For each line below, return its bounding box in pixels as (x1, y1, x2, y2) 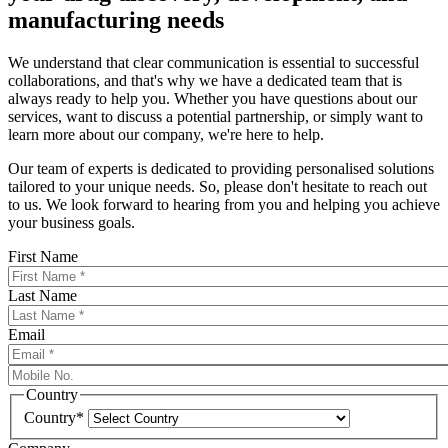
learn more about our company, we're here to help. (8, 125, 324, 143)
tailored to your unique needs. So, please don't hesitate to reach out (8, 177, 427, 195)
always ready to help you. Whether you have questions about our (8, 89, 417, 107)
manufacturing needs (8, 6, 224, 33)
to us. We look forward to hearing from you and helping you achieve (8, 195, 440, 213)
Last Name (8, 286, 77, 304)
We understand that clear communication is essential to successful (8, 53, 419, 71)
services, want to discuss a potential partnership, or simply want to (8, 107, 423, 125)
